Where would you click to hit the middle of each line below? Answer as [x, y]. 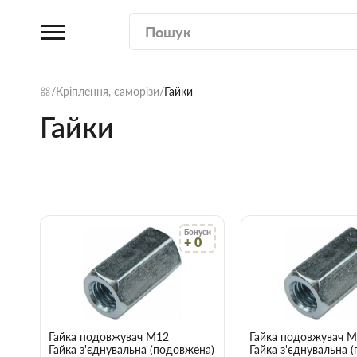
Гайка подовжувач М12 [109, 337]
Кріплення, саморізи [108, 91]
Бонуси [198, 232]
